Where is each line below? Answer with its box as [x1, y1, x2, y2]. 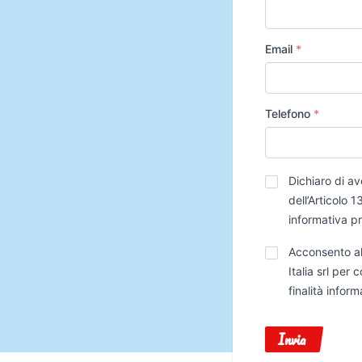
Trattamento [264, 242, 329, 255]
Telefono [265, 107, 314, 120]
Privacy [264, 170, 307, 184]
